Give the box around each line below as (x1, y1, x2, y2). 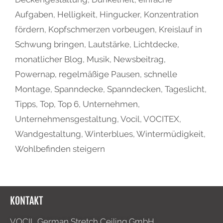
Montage (15, 84, 50, 94)
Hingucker (100, 9, 140, 19)
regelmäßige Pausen (59, 69, 140, 79)
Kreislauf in (159, 24, 202, 34)
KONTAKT (10, 194, 43, 207)
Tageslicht (165, 84, 205, 94)
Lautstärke (88, 39, 129, 49)
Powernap (15, 69, 55, 79)
